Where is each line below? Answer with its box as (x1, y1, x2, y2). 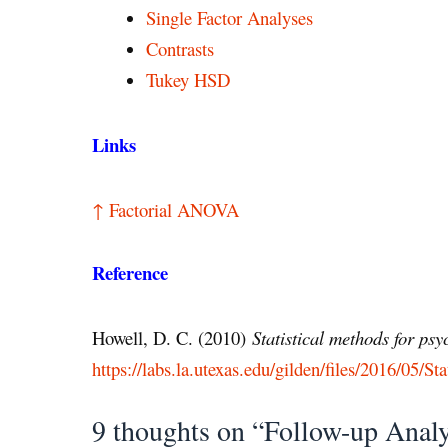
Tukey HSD (146, 66, 230, 92)
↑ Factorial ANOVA (92, 196, 239, 222)
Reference (92, 258, 168, 286)
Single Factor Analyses (146, 4, 313, 30)
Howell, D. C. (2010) (92, 324, 252, 350)
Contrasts (146, 35, 214, 61)
